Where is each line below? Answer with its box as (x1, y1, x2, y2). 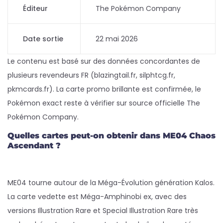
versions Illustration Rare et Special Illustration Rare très (7, 206, 198, 216)
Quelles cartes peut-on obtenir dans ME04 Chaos (7, 131, 216, 140)
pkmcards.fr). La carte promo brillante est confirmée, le (7, 84, 201, 94)
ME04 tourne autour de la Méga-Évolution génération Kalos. (7, 178, 215, 188)
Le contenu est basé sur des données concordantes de (7, 56, 200, 66)
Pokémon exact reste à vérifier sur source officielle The (7, 98, 200, 108)
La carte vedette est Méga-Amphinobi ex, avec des (7, 192, 187, 202)
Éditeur (23, 3, 48, 13)
